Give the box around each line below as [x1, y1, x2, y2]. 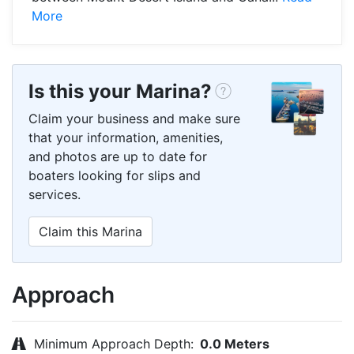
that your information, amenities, [28, 129, 223, 145]
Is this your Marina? [28, 79, 212, 103]
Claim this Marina [39, 223, 142, 239]
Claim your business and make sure [28, 110, 240, 126]
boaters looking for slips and [28, 167, 201, 183]
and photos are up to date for [28, 148, 207, 164]
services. [28, 186, 81, 202]
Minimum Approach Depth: [34, 335, 194, 352]
